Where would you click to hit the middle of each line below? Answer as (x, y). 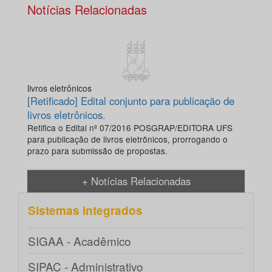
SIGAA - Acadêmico (80, 241)
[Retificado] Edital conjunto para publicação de (131, 101)
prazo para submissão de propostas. (97, 151)
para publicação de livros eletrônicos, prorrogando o (127, 139)
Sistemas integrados (85, 211)
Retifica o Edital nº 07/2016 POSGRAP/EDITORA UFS (130, 128)
